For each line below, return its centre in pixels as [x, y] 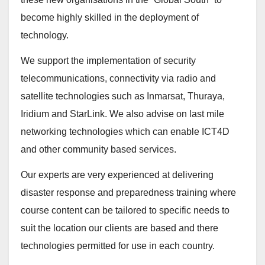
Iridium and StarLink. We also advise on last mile [122, 114]
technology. [45, 35]
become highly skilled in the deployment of [110, 18]
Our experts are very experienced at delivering [117, 174]
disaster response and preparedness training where [128, 192]
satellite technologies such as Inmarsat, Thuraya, [123, 96]
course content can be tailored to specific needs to [125, 210]
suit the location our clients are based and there [119, 228]
